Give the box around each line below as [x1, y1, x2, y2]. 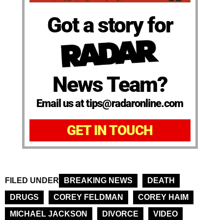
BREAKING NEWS [64, 176, 133, 185]
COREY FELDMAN [54, 192, 123, 201]
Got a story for [47, 12, 173, 38]
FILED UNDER [5, 176, 59, 185]
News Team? [53, 71, 167, 97]
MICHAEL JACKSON [10, 209, 87, 218]
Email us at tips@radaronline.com [36, 97, 184, 110]
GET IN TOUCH [67, 122, 153, 138]
